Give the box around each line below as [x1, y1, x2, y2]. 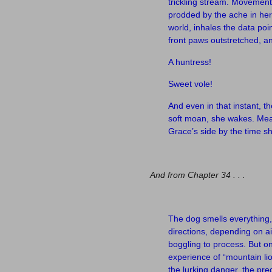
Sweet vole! [168, 79, 212, 89]
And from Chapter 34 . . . [150, 170, 248, 180]
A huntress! [168, 57, 211, 67]
